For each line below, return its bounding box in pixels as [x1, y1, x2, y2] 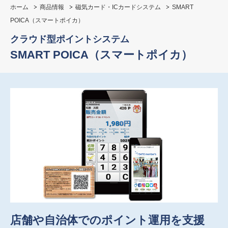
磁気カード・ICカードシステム [75, 4, 161, 11]
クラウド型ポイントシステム [10, 34, 129, 44]
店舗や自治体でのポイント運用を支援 [10, 214, 205, 227]
